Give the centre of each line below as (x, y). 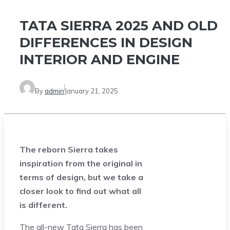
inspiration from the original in (81, 163)
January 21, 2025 (91, 91)
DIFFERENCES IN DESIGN (106, 43)
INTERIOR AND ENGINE (100, 60)
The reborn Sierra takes (69, 149)
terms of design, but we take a (81, 177)
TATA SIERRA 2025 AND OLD (119, 26)
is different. (43, 205)
